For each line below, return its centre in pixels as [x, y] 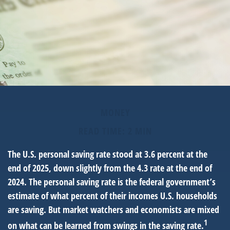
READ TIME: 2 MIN [115, 131]
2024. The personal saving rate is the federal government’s [112, 182]
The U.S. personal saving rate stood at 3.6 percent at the [108, 154]
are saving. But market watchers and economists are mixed [113, 209]
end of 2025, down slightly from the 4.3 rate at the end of [110, 168]
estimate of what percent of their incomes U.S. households [112, 196]
